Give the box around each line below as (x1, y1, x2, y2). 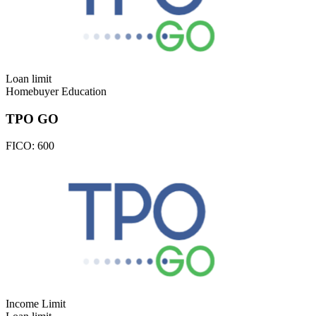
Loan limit (6, 72, 51, 85)
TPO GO (6, 111, 59, 126)
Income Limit (6, 298, 66, 310)
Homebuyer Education (6, 85, 107, 97)
